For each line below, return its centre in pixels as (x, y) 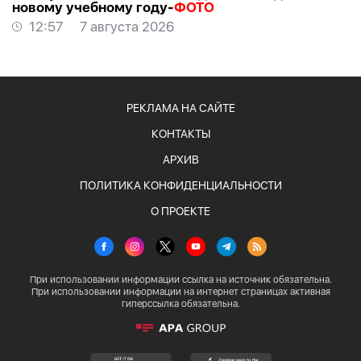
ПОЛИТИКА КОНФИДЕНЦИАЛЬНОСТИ (180, 186)
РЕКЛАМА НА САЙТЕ (180, 108)
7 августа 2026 (127, 27)
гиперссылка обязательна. (180, 304)
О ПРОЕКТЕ (180, 212)
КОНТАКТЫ (180, 134)
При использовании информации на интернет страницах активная (180, 292)
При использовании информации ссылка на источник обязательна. (180, 280)
